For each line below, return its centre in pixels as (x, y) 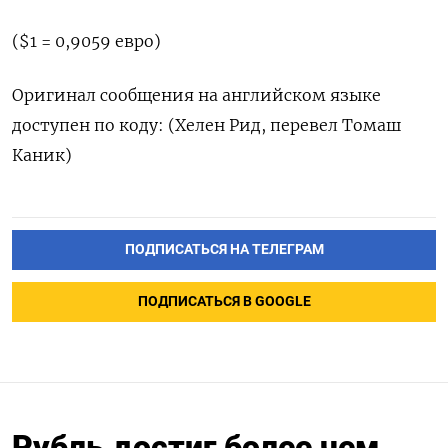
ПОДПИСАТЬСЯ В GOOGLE (224, 302)
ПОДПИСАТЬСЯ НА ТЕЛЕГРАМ (224, 250)
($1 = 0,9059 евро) (86, 41)
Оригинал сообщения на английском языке (196, 95)
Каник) (42, 155)
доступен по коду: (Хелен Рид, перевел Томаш (206, 125)
